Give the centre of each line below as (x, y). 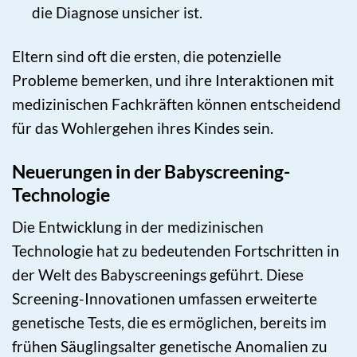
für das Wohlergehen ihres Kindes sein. (143, 127)
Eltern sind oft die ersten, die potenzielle (147, 56)
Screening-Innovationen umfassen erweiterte (165, 299)
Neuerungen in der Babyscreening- (151, 171)
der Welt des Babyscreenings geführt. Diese (158, 275)
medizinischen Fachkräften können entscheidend (177, 104)
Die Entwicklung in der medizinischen (138, 227)
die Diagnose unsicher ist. (117, 12)
